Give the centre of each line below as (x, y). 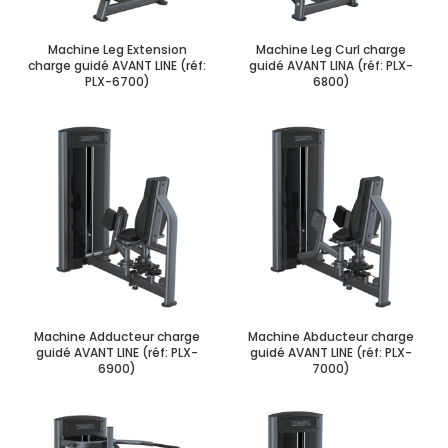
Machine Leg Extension (117, 49)
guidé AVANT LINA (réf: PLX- (331, 65)
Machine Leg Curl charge (331, 49)
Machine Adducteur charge (117, 336)
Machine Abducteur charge (331, 336)
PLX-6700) (117, 81)
